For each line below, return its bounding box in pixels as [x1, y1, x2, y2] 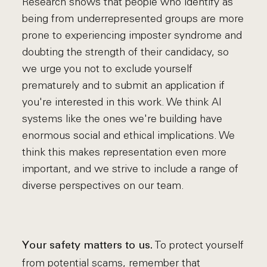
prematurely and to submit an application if [22, 79, 225, 92]
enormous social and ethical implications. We [22, 129, 235, 142]
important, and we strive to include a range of [22, 162, 239, 175]
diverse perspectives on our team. [22, 179, 185, 192]
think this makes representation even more [22, 145, 227, 159]
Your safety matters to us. [22, 240, 153, 252]
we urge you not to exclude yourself [22, 62, 193, 75]
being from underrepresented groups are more [22, 12, 244, 25]
